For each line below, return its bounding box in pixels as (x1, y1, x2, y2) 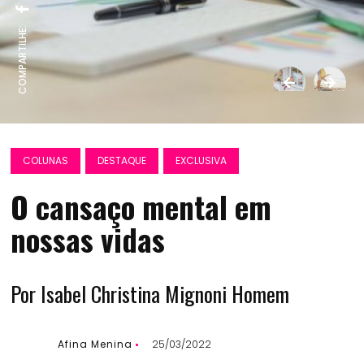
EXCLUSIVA (175, 154, 227, 167)
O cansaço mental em (11, 184, 272, 229)
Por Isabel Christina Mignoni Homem (11, 278, 290, 310)
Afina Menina (58, 337, 133, 351)
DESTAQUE (97, 154, 147, 167)
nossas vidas (11, 217, 166, 262)
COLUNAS (23, 154, 69, 167)
